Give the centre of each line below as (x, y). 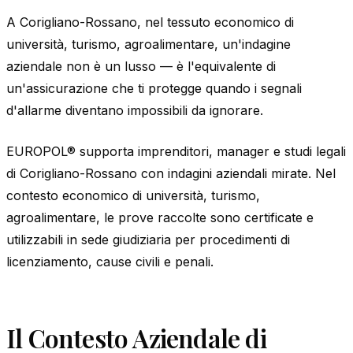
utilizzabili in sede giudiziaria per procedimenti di (148, 239)
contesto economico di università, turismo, (133, 195)
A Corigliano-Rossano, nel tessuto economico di (150, 22)
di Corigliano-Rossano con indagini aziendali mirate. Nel (171, 173)
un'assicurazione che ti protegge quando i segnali (154, 88)
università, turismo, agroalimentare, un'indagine (149, 44)
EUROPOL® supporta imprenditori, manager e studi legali (176, 151)
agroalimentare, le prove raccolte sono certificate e (160, 217)
